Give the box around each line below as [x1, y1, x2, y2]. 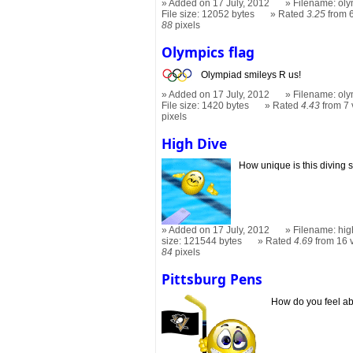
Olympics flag [162, 42, 255, 61]
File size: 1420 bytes [162, 99, 250, 111]
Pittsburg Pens [162, 269, 263, 289]
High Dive [162, 133, 228, 153]
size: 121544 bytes [162, 236, 243, 247]
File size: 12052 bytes [162, 8, 255, 20]
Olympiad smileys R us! [201, 69, 302, 80]
